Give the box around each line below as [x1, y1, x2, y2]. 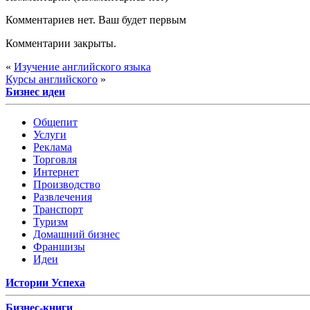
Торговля [33, 153, 77, 165]
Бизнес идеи [6, 85, 65, 98]
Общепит [33, 116, 77, 128]
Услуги [33, 128, 66, 140]
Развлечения [33, 190, 92, 203]
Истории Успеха [6, 276, 85, 289]
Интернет [33, 165, 79, 178]
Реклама [33, 140, 72, 153]
